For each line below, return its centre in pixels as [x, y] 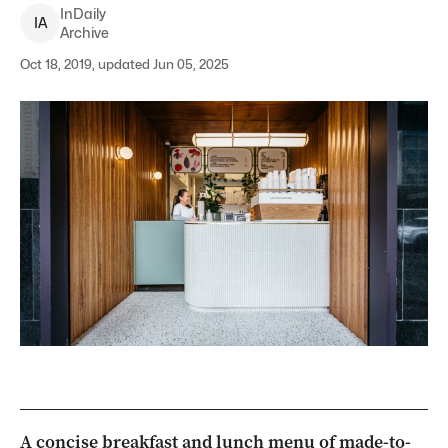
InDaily [83, 13]
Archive [84, 32]
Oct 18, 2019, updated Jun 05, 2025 [124, 64]
